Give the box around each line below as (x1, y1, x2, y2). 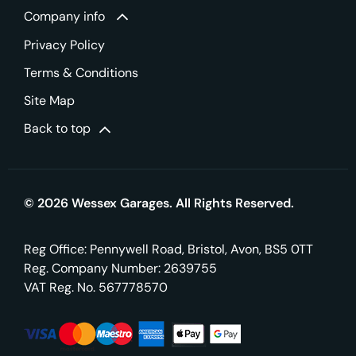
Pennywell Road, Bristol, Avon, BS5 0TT (87, 240, 313, 257)
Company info (24, 7, 105, 25)
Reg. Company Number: (24, 259, 161, 277)
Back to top (24, 120, 91, 137)
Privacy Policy (24, 37, 105, 54)
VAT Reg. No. (24, 278, 95, 296)
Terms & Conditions (24, 64, 138, 82)
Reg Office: (24, 240, 87, 257)
